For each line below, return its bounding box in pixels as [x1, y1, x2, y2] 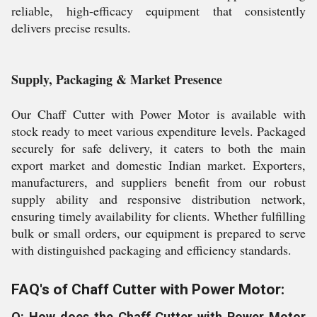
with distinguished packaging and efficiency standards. [11, 241, 292, 258]
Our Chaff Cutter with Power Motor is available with [11, 105, 306, 122]
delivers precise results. [11, 19, 131, 36]
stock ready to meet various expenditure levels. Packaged [11, 122, 306, 139]
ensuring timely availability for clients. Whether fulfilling [11, 207, 306, 224]
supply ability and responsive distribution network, [11, 190, 306, 207]
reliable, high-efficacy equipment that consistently [11, 2, 306, 19]
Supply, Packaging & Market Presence [11, 70, 222, 88]
